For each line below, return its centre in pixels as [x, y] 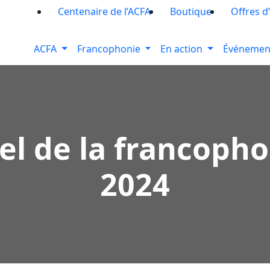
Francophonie [108, 49]
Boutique [191, 11]
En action [182, 49]
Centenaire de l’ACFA [104, 11]
